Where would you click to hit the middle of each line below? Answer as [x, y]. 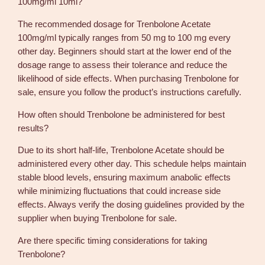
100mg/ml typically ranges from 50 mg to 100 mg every [125, 38]
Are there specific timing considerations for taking [113, 240]
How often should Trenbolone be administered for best [122, 114]
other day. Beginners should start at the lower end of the [125, 51]
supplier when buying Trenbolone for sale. [98, 219]
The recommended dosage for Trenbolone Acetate [114, 24]
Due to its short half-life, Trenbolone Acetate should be [121, 151]
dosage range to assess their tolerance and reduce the [123, 65]
